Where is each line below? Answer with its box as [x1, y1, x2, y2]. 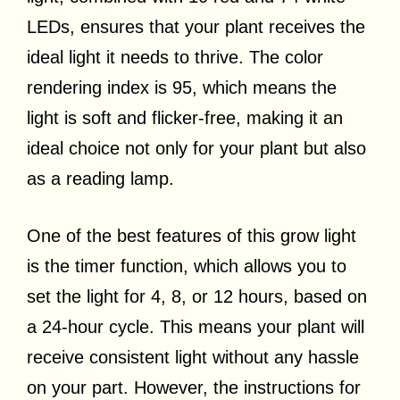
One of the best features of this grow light [27, 226, 356, 246]
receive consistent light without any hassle [27, 347, 359, 368]
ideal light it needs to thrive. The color [27, 47, 323, 68]
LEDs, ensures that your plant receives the [27, 17, 365, 37]
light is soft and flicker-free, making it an [27, 108, 343, 129]
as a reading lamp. [27, 169, 174, 189]
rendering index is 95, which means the [27, 78, 337, 98]
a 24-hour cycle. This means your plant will [27, 317, 364, 337]
